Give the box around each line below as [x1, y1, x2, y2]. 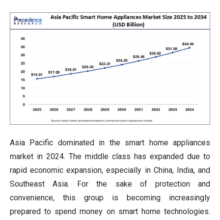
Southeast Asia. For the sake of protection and [10, 179, 210, 189]
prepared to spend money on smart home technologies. [10, 207, 210, 217]
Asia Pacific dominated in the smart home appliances [10, 138, 210, 148]
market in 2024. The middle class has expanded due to [10, 152, 210, 162]
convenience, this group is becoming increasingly [10, 193, 210, 203]
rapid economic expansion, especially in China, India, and [10, 165, 210, 175]
